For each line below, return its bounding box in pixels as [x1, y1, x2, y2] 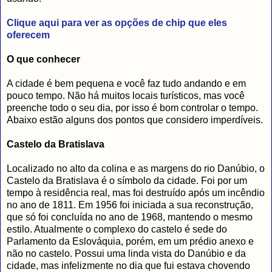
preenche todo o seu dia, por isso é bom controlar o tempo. [7, 102, 258, 113]
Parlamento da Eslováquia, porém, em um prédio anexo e [7, 236, 254, 246]
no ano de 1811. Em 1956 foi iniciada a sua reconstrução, [7, 199, 253, 210]
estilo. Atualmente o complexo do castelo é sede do [7, 223, 227, 234]
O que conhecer [7, 53, 80, 64]
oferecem [7, 29, 50, 40]
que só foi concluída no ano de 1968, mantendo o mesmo [7, 211, 253, 222]
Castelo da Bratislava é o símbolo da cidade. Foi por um [7, 175, 247, 186]
